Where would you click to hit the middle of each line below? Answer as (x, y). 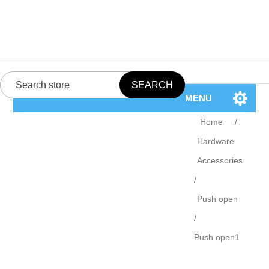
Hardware (216, 141)
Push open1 (217, 237)
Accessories (220, 160)
